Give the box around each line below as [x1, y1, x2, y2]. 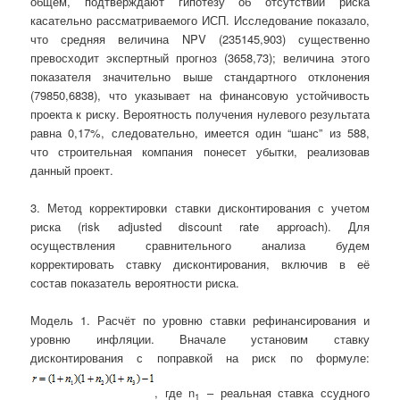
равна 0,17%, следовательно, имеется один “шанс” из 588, [30, 123, 370, 141]
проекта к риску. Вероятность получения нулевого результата [30, 104, 370, 122]
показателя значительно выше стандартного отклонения [30, 67, 370, 85]
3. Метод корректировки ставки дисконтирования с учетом [30, 198, 370, 216]
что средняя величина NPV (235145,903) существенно [30, 29, 370, 47]
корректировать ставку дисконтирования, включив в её [30, 254, 370, 272]
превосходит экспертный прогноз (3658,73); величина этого [30, 48, 370, 66]
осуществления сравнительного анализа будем [30, 236, 370, 254]
